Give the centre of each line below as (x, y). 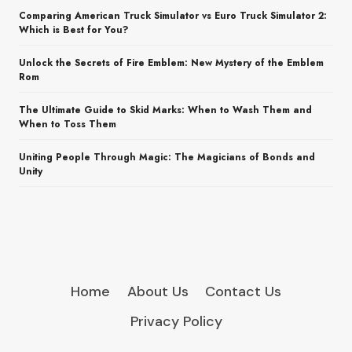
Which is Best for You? (74, 30)
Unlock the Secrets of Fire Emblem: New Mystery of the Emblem (171, 63)
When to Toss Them (68, 125)
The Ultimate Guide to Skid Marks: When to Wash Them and (165, 110)
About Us (158, 291)
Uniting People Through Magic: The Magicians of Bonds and (167, 158)
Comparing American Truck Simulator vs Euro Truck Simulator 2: (173, 16)
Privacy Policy (176, 322)
